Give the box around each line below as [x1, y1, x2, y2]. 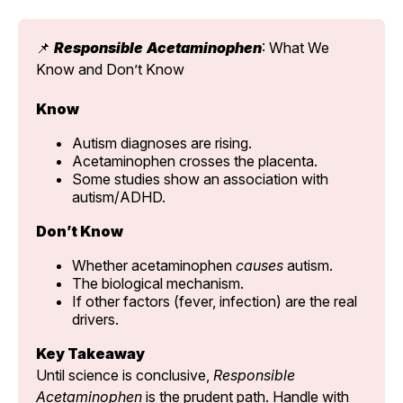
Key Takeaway [36, 344, 145, 363]
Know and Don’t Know [36, 59, 184, 78]
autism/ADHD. [72, 187, 166, 206]
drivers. [72, 309, 119, 328]
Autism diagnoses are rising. [72, 133, 252, 152]
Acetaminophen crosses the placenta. [72, 151, 318, 170]
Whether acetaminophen [72, 255, 236, 274]
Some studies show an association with [72, 169, 328, 188]
